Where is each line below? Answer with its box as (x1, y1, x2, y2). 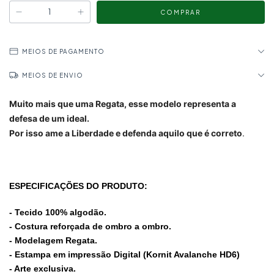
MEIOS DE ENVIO (22, 72, 83, 79)
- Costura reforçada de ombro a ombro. (9, 221, 171, 231)
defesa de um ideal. (9, 113, 89, 124)
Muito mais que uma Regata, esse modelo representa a (9, 98, 236, 109)
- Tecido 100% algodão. (9, 207, 106, 217)
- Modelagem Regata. (9, 235, 97, 245)
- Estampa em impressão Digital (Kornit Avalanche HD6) (9, 250, 240, 259)
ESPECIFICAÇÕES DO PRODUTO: (9, 181, 147, 191)
